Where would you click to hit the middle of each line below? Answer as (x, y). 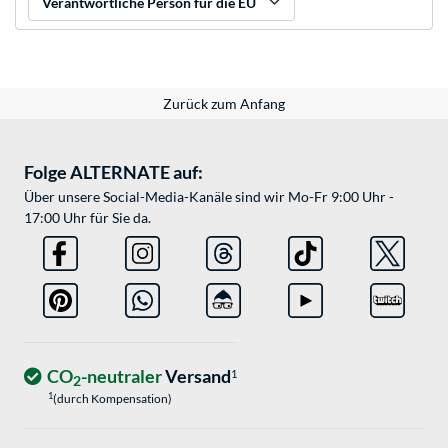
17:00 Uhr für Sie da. (87, 218)
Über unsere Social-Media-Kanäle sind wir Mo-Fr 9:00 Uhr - (209, 197)
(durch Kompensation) (112, 399)
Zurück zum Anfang (224, 104)
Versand (196, 376)
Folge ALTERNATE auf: (113, 172)
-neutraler (121, 376)
